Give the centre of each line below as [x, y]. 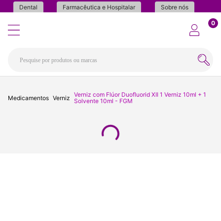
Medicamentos [28, 98]
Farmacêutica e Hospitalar [99, 7]
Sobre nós [174, 7]
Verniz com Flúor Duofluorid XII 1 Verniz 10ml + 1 [140, 95]
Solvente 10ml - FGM [103, 101]
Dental [29, 7]
